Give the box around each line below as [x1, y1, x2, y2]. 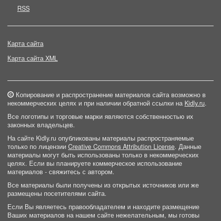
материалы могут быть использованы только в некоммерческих [7, 150, 199, 159]
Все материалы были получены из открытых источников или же [7, 181, 199, 189]
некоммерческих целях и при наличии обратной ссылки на [7, 99, 184, 108]
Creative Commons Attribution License [68, 142, 175, 151]
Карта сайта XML [7, 54, 58, 63]
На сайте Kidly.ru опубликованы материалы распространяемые [7, 134, 194, 143]
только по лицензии [7, 142, 68, 151]
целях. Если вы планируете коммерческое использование [7, 159, 182, 168]
